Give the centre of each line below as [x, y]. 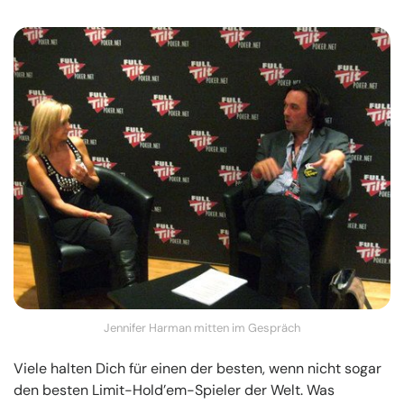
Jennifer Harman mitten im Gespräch [202, 328]
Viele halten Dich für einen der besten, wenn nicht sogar [197, 369]
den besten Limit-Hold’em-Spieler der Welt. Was [174, 390]
